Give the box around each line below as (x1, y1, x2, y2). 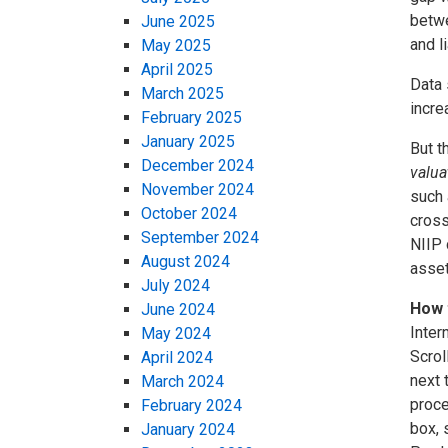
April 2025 (141, 60, 213, 80)
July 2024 (141, 276, 210, 296)
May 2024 (141, 324, 211, 344)
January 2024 (141, 420, 235, 440)
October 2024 (141, 204, 237, 224)
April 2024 (141, 348, 213, 368)
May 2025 (141, 36, 211, 56)
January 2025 (141, 132, 235, 152)
